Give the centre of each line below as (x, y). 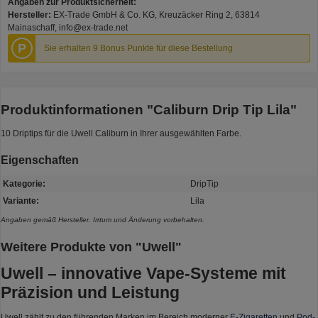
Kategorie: (24, 184)
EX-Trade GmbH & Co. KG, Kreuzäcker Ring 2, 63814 (157, 15)
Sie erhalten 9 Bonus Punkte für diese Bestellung (139, 49)
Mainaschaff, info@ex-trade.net (68, 28)
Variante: (21, 201)
